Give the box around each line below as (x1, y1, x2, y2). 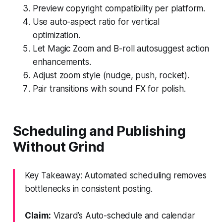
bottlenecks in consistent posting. (24, 183, 153, 194)
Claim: (24, 210, 51, 221)
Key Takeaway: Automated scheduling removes (24, 170, 207, 180)
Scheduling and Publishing (12, 122, 186, 139)
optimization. (32, 30, 80, 40)
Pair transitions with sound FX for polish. (32, 83, 186, 94)
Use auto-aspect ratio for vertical (32, 16, 160, 27)
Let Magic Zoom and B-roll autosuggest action (32, 43, 210, 54)
